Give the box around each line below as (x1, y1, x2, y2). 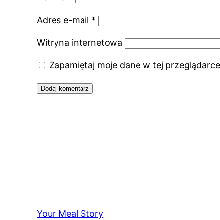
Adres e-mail (37, 15, 92, 26)
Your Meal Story (37, 208, 104, 219)
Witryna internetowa (37, 37, 123, 48)
